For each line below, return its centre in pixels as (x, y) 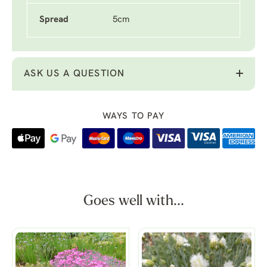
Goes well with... (133, 202)
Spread (54, 20)
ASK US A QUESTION (74, 74)
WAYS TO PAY (133, 117)
